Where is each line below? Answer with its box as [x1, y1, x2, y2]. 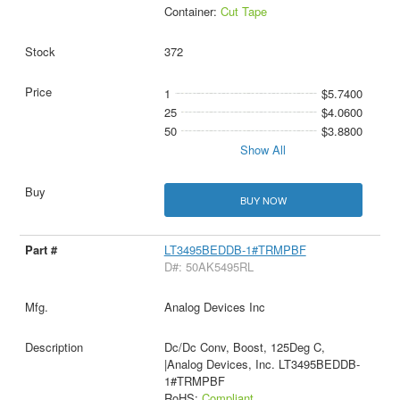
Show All [240, 141, 287, 159]
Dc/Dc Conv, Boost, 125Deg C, [163, 337, 325, 355]
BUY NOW [239, 192, 287, 207]
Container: [163, 3, 221, 21]
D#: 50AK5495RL [163, 257, 254, 275]
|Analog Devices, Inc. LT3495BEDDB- [163, 354, 360, 372]
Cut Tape [220, 3, 267, 21]
